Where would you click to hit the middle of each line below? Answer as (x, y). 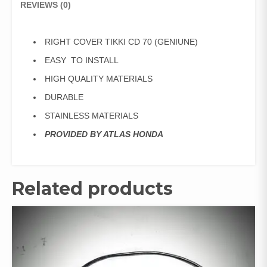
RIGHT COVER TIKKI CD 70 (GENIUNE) (121, 41)
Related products (92, 188)
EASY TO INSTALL (82, 60)
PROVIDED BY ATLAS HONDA (104, 134)
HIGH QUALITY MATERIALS (99, 78)
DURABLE (64, 97)
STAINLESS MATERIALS (91, 115)
